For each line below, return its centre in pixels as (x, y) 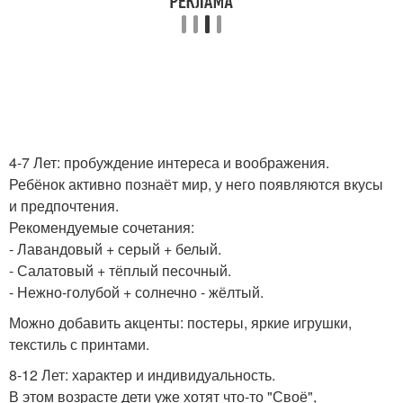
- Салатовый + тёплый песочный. (120, 270)
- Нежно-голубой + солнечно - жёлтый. (136, 292)
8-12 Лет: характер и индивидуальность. (142, 375)
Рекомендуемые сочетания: (102, 227)
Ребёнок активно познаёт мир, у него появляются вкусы (196, 184)
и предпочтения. (64, 206)
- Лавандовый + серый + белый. (115, 249)
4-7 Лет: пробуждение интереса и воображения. (169, 162)
